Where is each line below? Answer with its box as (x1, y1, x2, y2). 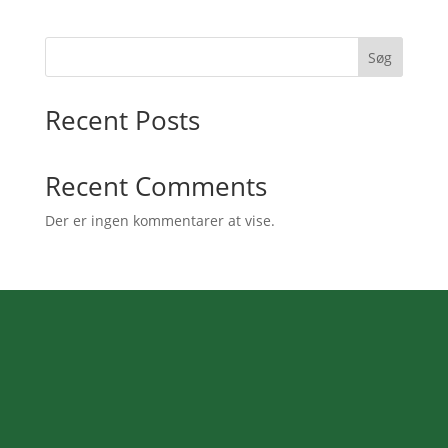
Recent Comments (44, 168, 267, 205)
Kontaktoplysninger (119, 365, 329, 398)
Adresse (198, 410, 265, 435)
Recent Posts (44, 102, 200, 139)
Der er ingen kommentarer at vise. (44, 211, 275, 231)
